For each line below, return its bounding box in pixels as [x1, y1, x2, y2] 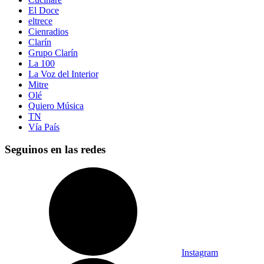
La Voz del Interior [28, 68, 98, 79]
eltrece [28, 15, 52, 26]
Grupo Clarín [28, 47, 78, 58]
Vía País [28, 121, 60, 132]
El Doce [28, 5, 59, 15]
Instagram [181, 247, 218, 258]
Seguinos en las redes [5, 143, 105, 156]
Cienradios [28, 26, 68, 37]
